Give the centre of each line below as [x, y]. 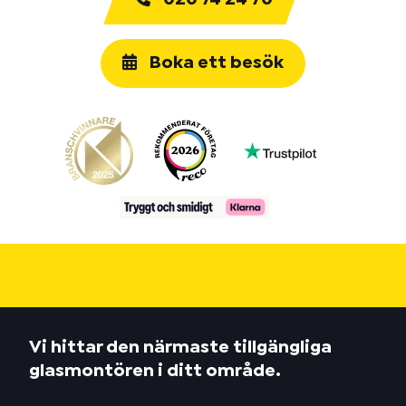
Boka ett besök [215, 63]
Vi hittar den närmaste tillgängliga [180, 348]
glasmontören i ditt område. [155, 371]
